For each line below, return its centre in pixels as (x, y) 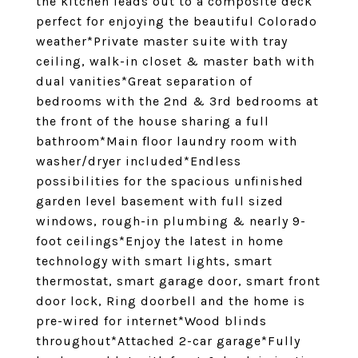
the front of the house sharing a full (153, 121)
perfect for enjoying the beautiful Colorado (177, 21)
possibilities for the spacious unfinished (170, 181)
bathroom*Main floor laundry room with (167, 141)
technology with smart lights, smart (154, 261)
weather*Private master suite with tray (162, 41)
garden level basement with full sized (160, 201)
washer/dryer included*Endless (139, 161)
